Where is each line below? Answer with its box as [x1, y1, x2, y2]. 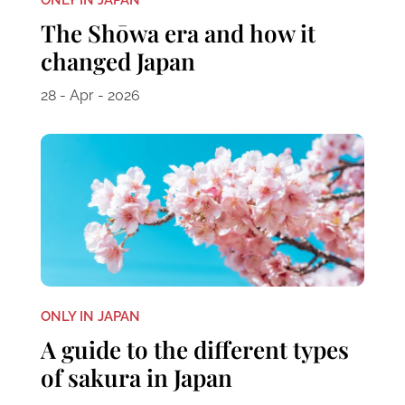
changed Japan [40, 44, 195, 77]
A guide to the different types [40, 333, 349, 365]
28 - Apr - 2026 [40, 86, 140, 104]
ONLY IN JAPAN [40, 307, 140, 325]
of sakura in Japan [40, 361, 232, 393]
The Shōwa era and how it [40, 16, 316, 49]
